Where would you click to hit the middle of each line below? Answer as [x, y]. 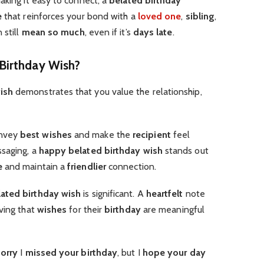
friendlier [87, 166]
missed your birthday [71, 253]
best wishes [46, 134]
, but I [130, 253]
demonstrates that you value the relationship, [107, 91]
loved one [159, 16]
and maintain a [35, 166]
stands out [185, 150]
